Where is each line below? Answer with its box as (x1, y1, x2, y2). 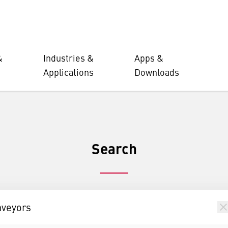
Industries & (43, 51, 94, 64)
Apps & (134, 51, 163, 64)
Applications (43, 66, 94, 78)
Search (91, 138, 137, 158)
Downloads (134, 66, 179, 78)
